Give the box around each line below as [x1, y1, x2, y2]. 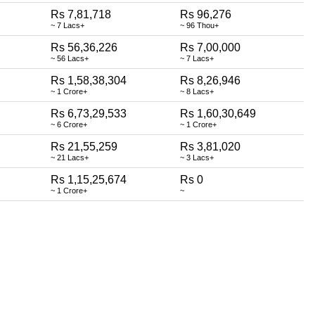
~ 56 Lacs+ [51, 53, 89, 63]
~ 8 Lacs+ [180, 86, 214, 96]
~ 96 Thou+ [180, 20, 219, 30]
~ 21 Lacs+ [51, 153, 89, 162]
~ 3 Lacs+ [180, 153, 214, 162]
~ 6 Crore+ [51, 120, 87, 129]
